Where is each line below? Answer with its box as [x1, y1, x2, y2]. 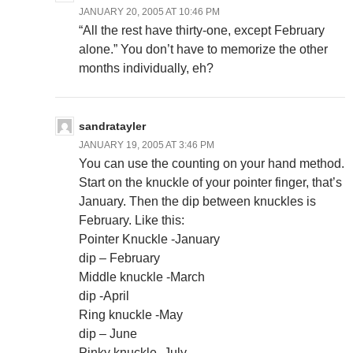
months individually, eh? [79, 61, 214, 76]
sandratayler [79, 120, 146, 133]
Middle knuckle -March [79, 270, 205, 284]
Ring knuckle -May [79, 308, 183, 322]
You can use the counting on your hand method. [79, 157, 344, 171]
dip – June [79, 327, 137, 341]
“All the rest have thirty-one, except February [79, 24, 325, 38]
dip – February [79, 251, 160, 266]
